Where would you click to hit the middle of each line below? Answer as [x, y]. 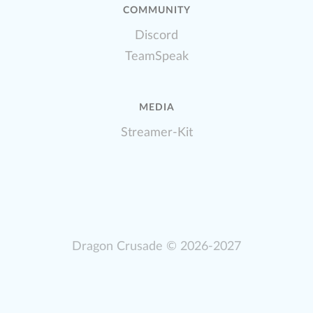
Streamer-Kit [156, 133]
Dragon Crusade [117, 246]
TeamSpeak [156, 57]
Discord [156, 36]
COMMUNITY [156, 11]
